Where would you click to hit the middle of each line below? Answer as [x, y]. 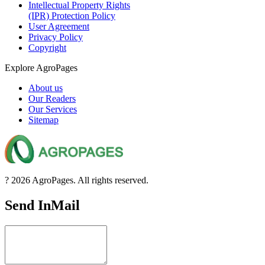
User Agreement [59, 26]
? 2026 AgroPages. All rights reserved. [77, 180]
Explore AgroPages [41, 67]
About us [46, 88]
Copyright [47, 47]
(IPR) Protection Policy [72, 15]
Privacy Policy [56, 37]
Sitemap [43, 119]
